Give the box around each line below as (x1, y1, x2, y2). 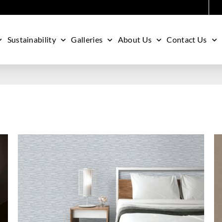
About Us (117, 35, 152, 44)
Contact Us (166, 35, 207, 44)
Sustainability (7, 35, 56, 44)
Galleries (71, 35, 103, 44)
